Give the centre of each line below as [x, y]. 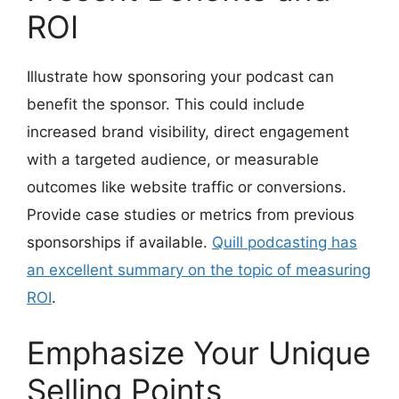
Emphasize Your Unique [199, 353]
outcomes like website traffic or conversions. [187, 187]
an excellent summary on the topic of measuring [199, 269]
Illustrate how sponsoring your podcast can [180, 76]
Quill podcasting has [285, 242]
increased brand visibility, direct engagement [188, 131]
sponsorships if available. [119, 242]
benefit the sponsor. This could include [166, 104]
